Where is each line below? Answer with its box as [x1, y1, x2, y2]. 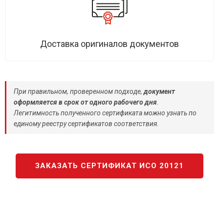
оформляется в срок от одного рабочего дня [14, 98, 157, 106]
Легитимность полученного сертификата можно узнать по [14, 109, 197, 117]
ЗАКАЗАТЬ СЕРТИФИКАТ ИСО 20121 [35, 161, 184, 170]
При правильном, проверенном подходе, [14, 88, 144, 95]
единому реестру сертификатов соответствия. [14, 120, 159, 128]
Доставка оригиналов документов [40, 39, 179, 49]
